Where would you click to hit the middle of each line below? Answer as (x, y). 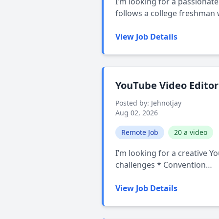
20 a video (191, 132)
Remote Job (140, 132)
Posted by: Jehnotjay (148, 103)
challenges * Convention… (164, 165)
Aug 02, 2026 (137, 113)
